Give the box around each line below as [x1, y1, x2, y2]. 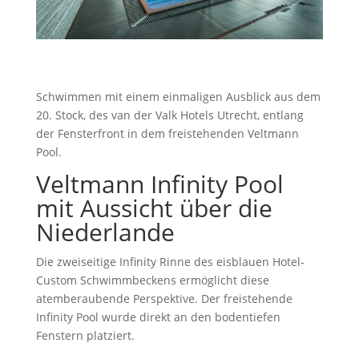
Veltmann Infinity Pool [35, 167, 284, 200]
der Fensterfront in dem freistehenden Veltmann [35, 126, 299, 141]
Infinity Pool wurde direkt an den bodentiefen [35, 309, 280, 325]
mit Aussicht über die [35, 192, 272, 224]
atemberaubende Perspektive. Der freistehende [35, 291, 292, 306]
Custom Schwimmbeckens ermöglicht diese [35, 272, 269, 288]
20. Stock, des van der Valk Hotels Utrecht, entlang [35, 107, 304, 123]
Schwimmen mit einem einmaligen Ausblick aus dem [35, 89, 321, 104]
